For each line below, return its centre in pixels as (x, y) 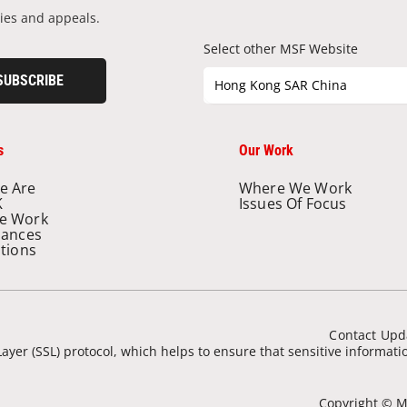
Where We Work (296, 189)
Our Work (266, 151)
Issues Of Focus (293, 204)
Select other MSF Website (281, 49)
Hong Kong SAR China (281, 85)
